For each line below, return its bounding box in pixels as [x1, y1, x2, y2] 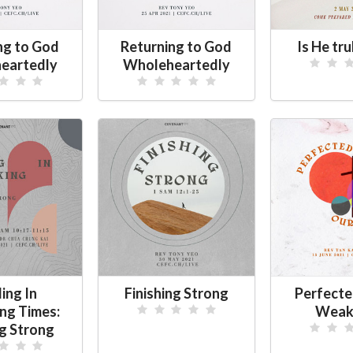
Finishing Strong [124, 284, 229, 302]
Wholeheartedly [122, 55, 230, 73]
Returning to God [121, 37, 232, 55]
